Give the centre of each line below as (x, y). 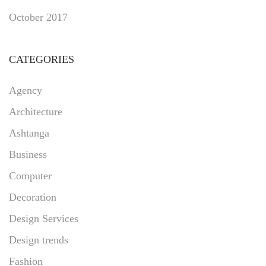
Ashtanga (29, 133)
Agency (26, 90)
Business (28, 154)
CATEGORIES (42, 59)
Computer (30, 175)
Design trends (39, 240)
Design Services (44, 218)
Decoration (33, 197)
